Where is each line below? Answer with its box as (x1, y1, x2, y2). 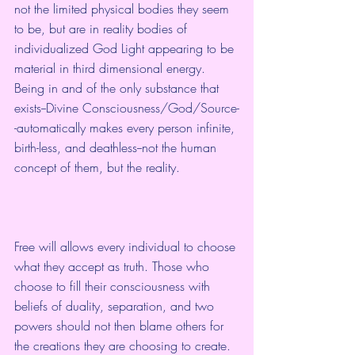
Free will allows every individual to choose (14, 238, 239, 256)
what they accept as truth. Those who (14, 258, 213, 276)
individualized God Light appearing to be (14, 40, 238, 58)
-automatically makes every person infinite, (14, 119, 239, 137)
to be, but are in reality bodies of (14, 20, 191, 38)
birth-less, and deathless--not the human (14, 139, 220, 157)
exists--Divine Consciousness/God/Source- (14, 99, 239, 117)
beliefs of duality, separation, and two (14, 297, 218, 315)
